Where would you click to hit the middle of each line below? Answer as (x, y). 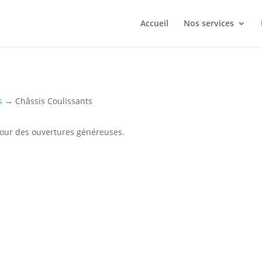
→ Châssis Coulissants (48, 101)
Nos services (209, 23)
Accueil (154, 23)
